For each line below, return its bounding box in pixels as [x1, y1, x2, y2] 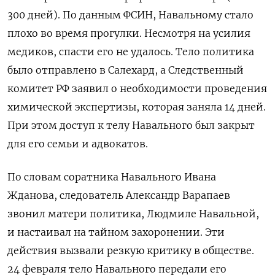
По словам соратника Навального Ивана [7, 170, 216, 183]
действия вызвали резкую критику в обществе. [7, 244, 254, 257]
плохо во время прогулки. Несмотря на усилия [7, 26, 250, 39]
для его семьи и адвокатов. [7, 137, 148, 150]
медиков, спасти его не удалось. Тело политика [7, 45, 254, 58]
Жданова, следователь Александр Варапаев [7, 188, 230, 201]
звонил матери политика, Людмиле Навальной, [7, 207, 259, 220]
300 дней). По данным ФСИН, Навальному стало [7, 8, 254, 21]
